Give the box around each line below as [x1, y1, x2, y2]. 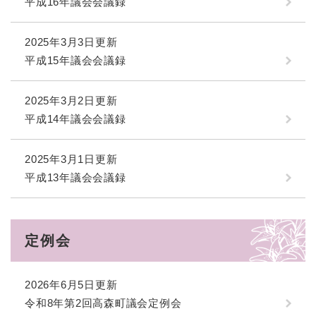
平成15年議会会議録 [25, 54, 126, 67]
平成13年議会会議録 [25, 171, 126, 184]
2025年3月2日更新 [25, 95, 118, 107]
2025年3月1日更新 [25, 153, 118, 166]
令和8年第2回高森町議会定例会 [25, 297, 182, 310]
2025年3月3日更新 [25, 36, 118, 49]
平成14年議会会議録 [25, 113, 126, 126]
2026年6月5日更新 [25, 279, 118, 291]
